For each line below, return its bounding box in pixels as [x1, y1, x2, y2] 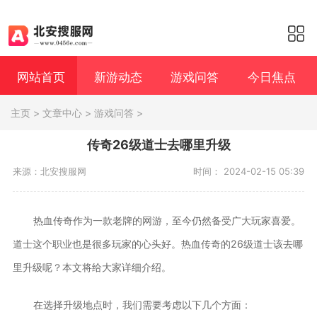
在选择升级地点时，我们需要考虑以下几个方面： [33, 298, 251, 311]
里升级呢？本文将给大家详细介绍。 [12, 260, 171, 273]
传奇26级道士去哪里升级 [86, 137, 231, 152]
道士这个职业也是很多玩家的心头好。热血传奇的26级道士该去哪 [12, 237, 303, 250]
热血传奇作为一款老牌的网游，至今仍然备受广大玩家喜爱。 [33, 214, 301, 226]
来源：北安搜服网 [12, 165, 86, 177]
